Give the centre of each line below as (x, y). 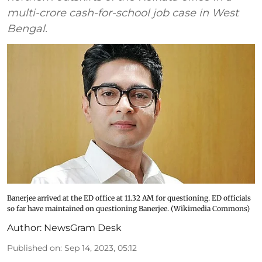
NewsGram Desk (83, 227)
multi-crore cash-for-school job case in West (123, 13)
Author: (24, 227)
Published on (34, 248)
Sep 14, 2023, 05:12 (101, 248)
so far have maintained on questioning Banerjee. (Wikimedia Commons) (128, 208)
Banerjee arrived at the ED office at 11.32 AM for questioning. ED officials (129, 198)
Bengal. (27, 29)
